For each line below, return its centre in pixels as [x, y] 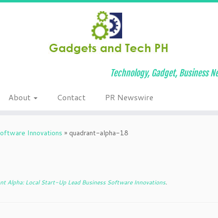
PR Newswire [129, 97]
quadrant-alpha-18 [99, 133]
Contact [72, 97]
